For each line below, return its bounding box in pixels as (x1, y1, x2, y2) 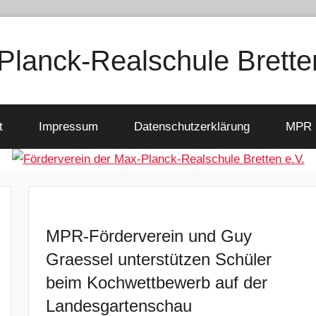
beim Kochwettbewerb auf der (46, 273, 268, 292)
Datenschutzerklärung (133, 120, 250, 133)
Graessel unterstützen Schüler (46, 250, 272, 269)
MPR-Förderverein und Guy (46, 226, 253, 245)
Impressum (38, 120, 98, 133)
